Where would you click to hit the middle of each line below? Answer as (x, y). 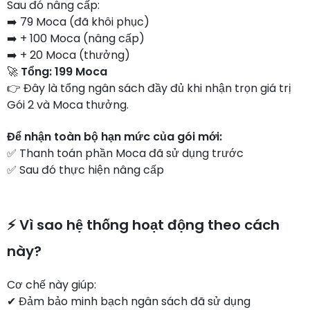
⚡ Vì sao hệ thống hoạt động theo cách (143, 225)
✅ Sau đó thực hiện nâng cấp (85, 170)
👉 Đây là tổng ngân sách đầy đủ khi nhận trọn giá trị (149, 88)
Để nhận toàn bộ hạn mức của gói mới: (115, 137)
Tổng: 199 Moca (64, 72)
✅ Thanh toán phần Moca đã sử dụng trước (125, 153)
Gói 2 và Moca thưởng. (68, 105)
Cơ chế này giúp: (52, 285)
